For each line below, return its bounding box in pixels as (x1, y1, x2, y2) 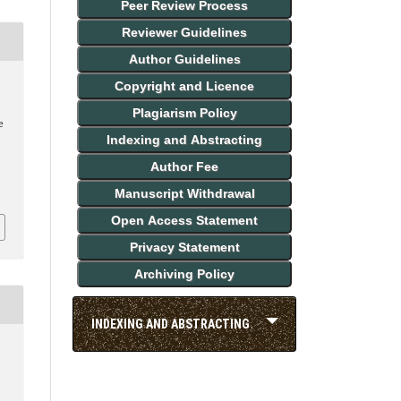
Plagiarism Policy (132, 105, 237, 120)
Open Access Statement (111, 212, 258, 227)
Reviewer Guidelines (122, 24, 247, 39)
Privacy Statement (129, 239, 240, 254)
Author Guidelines (128, 51, 241, 66)
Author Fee (150, 158, 218, 174)
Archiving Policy (134, 266, 235, 281)
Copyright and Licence (115, 78, 254, 93)
